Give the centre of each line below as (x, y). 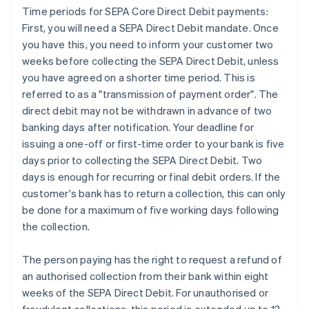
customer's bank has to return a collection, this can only (154, 193)
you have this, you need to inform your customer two (148, 44)
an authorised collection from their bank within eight (146, 276)
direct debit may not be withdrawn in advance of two (147, 111)
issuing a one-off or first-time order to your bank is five (153, 144)
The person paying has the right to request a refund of (152, 260)
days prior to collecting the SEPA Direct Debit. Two (142, 160)
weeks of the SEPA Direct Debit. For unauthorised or (146, 293)
